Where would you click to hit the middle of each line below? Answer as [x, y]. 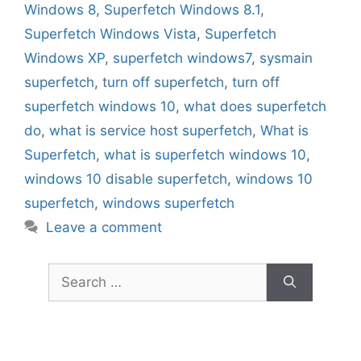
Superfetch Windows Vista [110, 34]
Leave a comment [104, 228]
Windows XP [64, 58]
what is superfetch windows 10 [205, 155]
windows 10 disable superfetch [126, 179]
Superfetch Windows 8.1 [182, 10]
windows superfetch [168, 203]
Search [70, 273]
